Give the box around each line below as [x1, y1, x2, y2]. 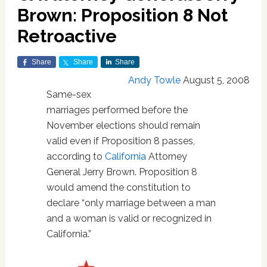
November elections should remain [46, 120, 200, 131]
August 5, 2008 [183, 74, 250, 86]
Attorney [145, 151, 187, 162]
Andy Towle [128, 74, 181, 86]
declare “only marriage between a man [46, 197, 216, 209]
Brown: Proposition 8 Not [17, 5, 228, 26]
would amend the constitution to [46, 182, 191, 193]
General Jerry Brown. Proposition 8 [46, 166, 197, 178]
